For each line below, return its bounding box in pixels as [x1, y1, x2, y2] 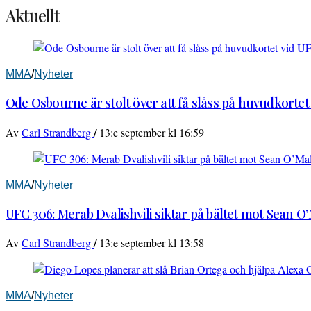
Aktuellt [6, 4, 60, 27]
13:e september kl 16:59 [99, 124, 204, 140]
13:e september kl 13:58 [99, 235, 204, 251]
